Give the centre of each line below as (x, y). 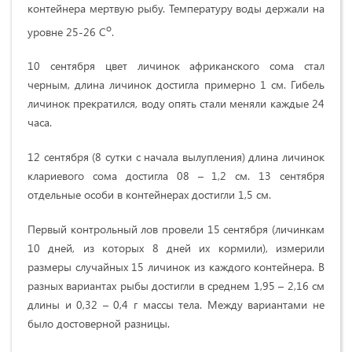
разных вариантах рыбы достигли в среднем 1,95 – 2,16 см (176, 286)
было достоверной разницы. (99, 324)
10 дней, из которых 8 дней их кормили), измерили (176, 248)
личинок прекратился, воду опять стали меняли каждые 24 (176, 104)
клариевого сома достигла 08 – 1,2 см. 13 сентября (176, 176)
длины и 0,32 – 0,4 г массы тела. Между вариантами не (176, 305)
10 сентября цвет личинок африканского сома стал (176, 66)
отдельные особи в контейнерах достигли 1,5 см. (149, 195)
